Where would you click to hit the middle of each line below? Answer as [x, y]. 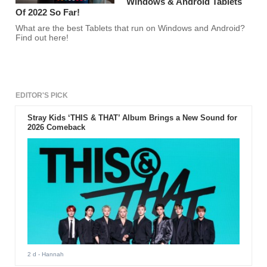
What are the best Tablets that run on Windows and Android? [131, 29]
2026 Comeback [56, 128]
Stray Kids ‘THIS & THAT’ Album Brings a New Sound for [132, 118]
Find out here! [42, 38]
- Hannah [50, 254]
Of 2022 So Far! [48, 13]
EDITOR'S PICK [42, 96]
